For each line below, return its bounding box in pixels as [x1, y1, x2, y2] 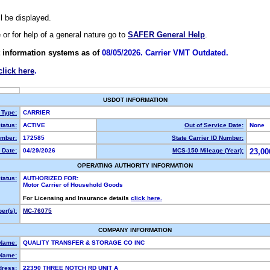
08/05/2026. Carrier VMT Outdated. [102, 48, 228, 58]
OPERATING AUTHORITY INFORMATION [77, 162, 193, 169]
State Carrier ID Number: [172, 134, 243, 141]
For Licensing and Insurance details [23, 195, 131, 201]
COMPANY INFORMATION [98, 227, 172, 233]
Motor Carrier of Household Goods [23, 181, 123, 188]
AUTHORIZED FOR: [23, 175, 78, 181]
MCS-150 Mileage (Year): [172, 147, 243, 154]
